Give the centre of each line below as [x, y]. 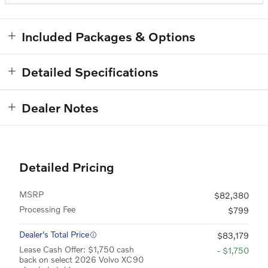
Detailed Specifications [90, 71]
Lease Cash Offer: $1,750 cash [77, 249]
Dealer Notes [60, 107]
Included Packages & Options [109, 36]
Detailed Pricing [67, 166]
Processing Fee [47, 209]
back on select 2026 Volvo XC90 [81, 259]
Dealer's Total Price [54, 234]
